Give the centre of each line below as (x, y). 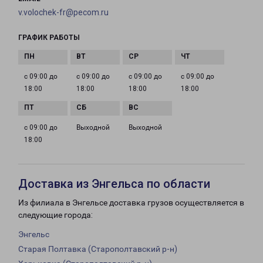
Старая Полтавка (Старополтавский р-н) (98, 249)
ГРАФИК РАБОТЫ (49, 38)
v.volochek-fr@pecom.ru (63, 13)
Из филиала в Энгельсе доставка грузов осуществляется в (131, 203)
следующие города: (55, 215)
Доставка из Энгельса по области (114, 184)
